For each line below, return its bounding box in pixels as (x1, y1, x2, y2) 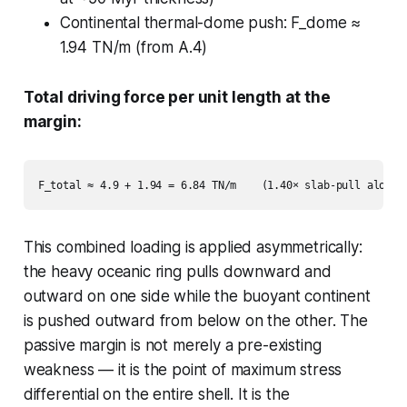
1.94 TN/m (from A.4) (59, 37, 208, 56)
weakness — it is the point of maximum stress (23, 360, 342, 379)
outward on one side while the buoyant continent (23, 286, 371, 305)
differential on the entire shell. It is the (23, 384, 290, 403)
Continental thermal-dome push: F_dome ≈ (59, 13, 362, 32)
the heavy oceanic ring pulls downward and (23, 262, 332, 281)
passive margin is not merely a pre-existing (23, 335, 322, 354)
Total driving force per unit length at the (23, 87, 331, 106)
